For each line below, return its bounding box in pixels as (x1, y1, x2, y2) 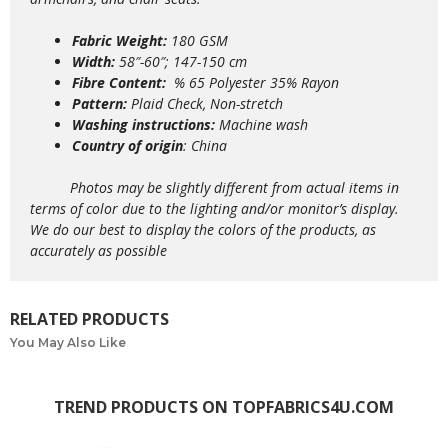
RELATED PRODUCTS (10, 308, 169, 331)
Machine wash (219, 115, 308, 135)
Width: (72, 52, 119, 72)
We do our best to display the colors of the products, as (30, 220, 376, 240)
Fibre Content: (72, 73, 170, 93)
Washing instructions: (72, 115, 219, 135)
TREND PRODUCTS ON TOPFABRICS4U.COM (54, 396, 394, 419)
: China (183, 136, 227, 156)
